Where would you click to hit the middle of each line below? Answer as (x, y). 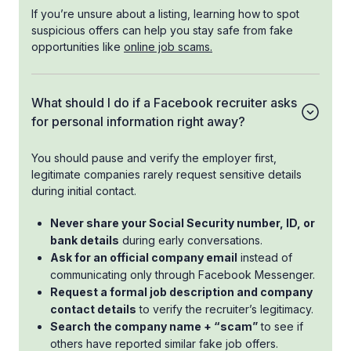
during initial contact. (84, 191)
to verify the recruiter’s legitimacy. (225, 309)
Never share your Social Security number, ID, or (183, 223)
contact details (93, 309)
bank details (85, 241)
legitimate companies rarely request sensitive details (166, 175)
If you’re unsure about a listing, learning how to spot (165, 14)
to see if (280, 327)
